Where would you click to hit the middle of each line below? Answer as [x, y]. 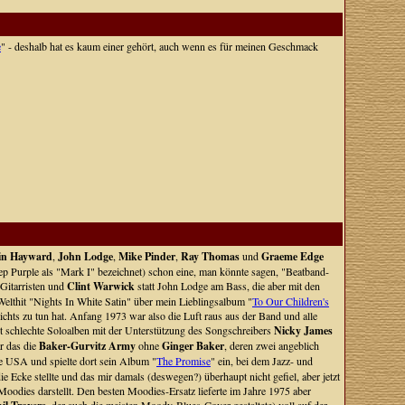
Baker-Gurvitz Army [87, 346]
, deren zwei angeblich [271, 345]
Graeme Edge [292, 256]
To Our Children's [290, 301]
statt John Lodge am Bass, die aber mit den [227, 286]
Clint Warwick [100, 286]
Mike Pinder [146, 256]
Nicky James [303, 330]
